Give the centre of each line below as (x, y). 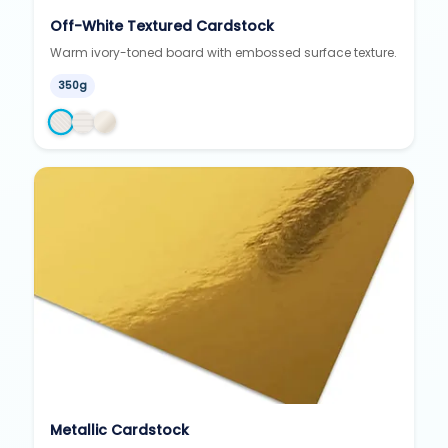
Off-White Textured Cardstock (162, 25)
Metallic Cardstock (120, 430)
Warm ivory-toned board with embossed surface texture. (224, 52)
